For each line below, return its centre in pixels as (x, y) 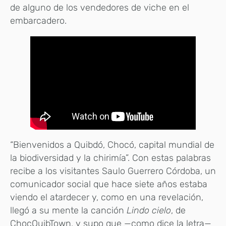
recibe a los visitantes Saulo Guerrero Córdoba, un (113, 171)
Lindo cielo (149, 211)
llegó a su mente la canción (68, 211)
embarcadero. (38, 20)
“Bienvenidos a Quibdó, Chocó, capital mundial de (112, 145)
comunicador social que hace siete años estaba (109, 184)
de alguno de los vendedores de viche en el (100, 7)
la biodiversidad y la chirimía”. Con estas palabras (110, 158)
